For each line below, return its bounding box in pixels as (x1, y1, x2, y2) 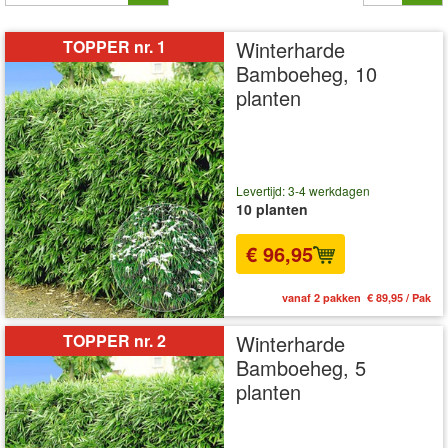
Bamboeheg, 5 (236, 353, 366, 383)
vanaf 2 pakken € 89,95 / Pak (282, 290, 431, 306)
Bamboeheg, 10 (236, 59, 377, 88)
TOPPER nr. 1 (63, 35, 166, 58)
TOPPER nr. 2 (63, 329, 166, 353)
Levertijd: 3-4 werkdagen (236, 181, 370, 199)
